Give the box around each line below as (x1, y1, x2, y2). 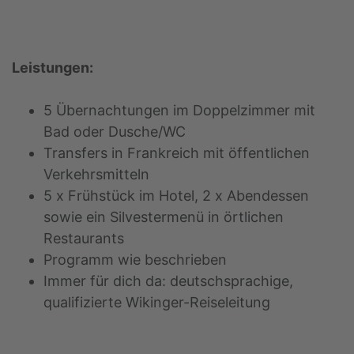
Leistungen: (12, 58, 93, 76)
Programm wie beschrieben (43, 250, 227, 268)
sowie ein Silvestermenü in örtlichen (43, 208, 284, 225)
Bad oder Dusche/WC (43, 122, 186, 140)
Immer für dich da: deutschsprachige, (43, 272, 293, 289)
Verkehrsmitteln (43, 165, 149, 183)
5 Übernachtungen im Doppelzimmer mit (43, 101, 315, 119)
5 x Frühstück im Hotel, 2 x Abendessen (43, 186, 309, 204)
